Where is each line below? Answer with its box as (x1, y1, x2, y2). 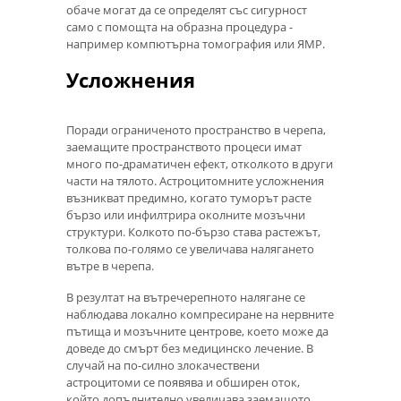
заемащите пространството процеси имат (66, 138, 302, 155)
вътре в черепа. (66, 257, 154, 274)
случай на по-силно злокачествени (66, 356, 260, 373)
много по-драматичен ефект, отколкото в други (66, 155, 333, 172)
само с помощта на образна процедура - (66, 18, 293, 35)
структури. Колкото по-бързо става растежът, (66, 223, 320, 240)
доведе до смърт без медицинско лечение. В (66, 339, 313, 356)
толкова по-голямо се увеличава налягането (66, 240, 314, 257)
